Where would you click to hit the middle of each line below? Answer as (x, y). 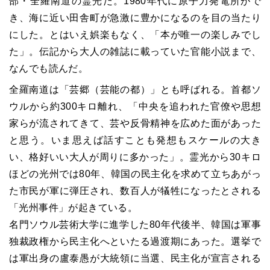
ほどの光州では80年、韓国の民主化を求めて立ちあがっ (135, 174)
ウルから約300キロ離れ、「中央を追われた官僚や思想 (135, 107)
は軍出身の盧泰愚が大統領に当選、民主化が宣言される (135, 259)
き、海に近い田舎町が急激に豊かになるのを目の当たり (135, 18)
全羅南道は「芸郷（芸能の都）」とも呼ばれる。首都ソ (135, 90)
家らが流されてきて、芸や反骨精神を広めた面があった (135, 124)
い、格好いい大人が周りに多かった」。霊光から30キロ (135, 157)
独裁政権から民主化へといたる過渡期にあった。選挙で (135, 242)
